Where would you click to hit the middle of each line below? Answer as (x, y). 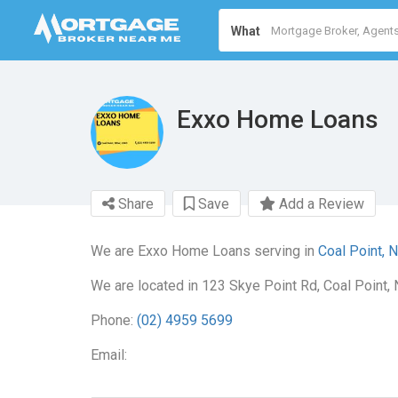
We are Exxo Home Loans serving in (204, 251)
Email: (109, 355)
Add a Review (320, 204)
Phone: (114, 320)
